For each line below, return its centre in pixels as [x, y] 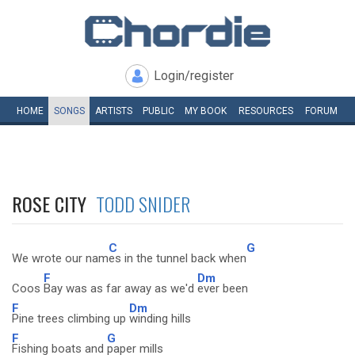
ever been [223, 288]
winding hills [160, 319]
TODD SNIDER [143, 204]
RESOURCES [266, 111]
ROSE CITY [54, 204]
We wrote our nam [60, 258]
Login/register [194, 76]
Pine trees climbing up [71, 319]
